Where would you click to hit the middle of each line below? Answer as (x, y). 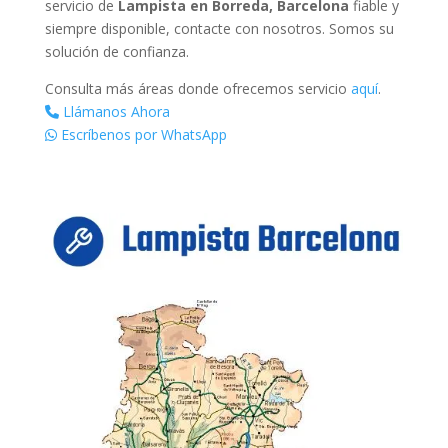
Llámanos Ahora (114, 111)
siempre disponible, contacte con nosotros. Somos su (219, 28)
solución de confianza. (116, 51)
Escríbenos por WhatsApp (141, 134)
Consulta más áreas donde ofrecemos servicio (197, 88)
